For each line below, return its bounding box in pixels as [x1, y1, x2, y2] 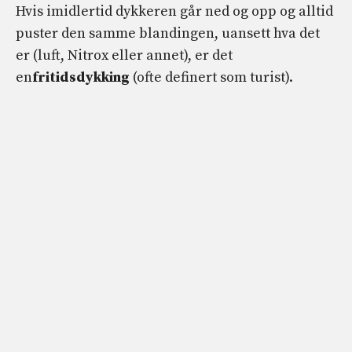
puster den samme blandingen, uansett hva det [16, 24, 320, 43]
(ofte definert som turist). [130, 68, 293, 87]
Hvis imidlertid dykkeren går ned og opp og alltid [16, 2, 333, 21]
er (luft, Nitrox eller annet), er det [16, 46, 233, 65]
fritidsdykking [32, 68, 130, 87]
